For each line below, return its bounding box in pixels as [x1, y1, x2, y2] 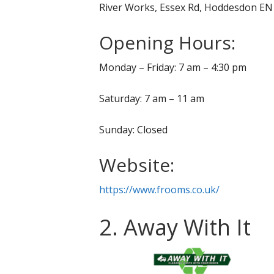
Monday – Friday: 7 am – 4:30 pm [99, 61, 246, 75]
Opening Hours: [99, 30, 235, 56]
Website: [99, 152, 174, 178]
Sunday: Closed [99, 123, 168, 137]
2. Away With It [99, 212, 251, 243]
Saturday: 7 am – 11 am [99, 92, 204, 106]
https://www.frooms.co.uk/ [99, 183, 220, 197]
